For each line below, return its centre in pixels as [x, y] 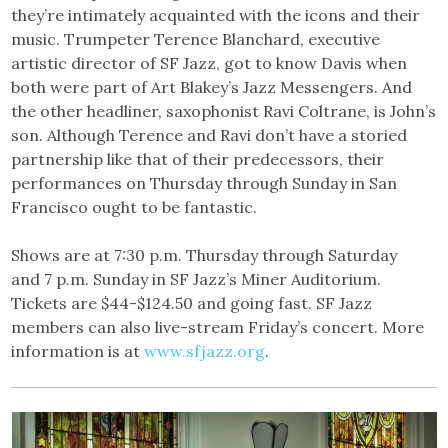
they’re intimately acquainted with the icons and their [216, 15]
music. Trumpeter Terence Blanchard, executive [196, 39]
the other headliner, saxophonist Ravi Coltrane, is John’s [224, 111]
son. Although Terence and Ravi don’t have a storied [209, 135]
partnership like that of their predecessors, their [198, 159]
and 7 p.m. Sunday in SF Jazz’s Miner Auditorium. [196, 279]
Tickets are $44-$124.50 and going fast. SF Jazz [192, 303]
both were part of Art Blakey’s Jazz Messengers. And [212, 87]
